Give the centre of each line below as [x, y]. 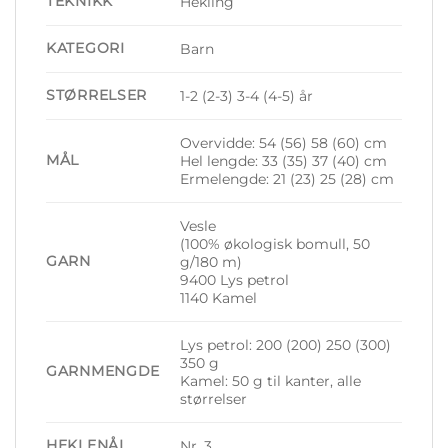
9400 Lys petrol [235, 279]
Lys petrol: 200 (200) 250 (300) [286, 344]
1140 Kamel [219, 297]
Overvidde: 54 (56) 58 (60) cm [284, 142]
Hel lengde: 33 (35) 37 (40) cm [284, 160]
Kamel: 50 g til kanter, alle [271, 380]
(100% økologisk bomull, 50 [275, 243]
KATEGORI [85, 47]
